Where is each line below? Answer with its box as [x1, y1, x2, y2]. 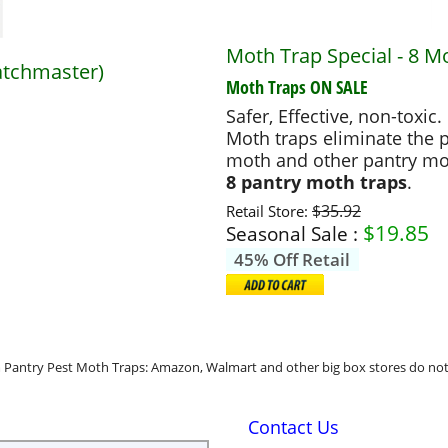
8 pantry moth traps [226, 170, 407, 194]
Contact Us [248, 414, 339, 439]
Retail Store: [226, 200, 312, 221]
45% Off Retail [234, 247, 351, 271]
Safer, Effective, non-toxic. [226, 104, 442, 128]
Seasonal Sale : [226, 220, 358, 246]
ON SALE [306, 74, 368, 99]
